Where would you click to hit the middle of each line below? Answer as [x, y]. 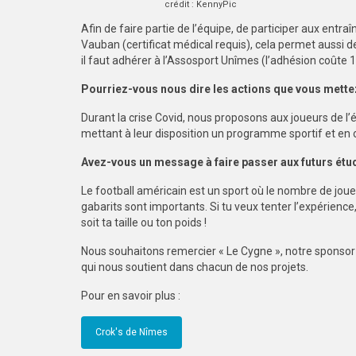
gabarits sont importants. [145, 207]
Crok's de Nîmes [132, 332]
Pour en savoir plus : [131, 296]
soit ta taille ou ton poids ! [144, 222]
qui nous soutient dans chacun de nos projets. [195, 267]
